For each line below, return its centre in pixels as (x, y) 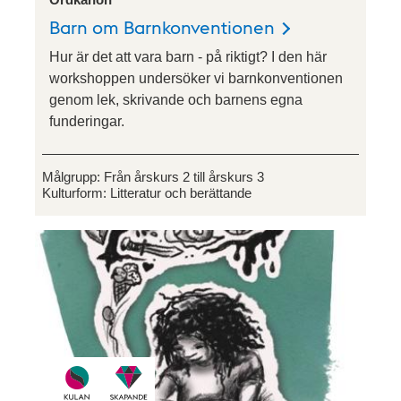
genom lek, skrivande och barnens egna (176, 100)
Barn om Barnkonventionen (162, 27)
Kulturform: (76, 193)
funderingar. (87, 122)
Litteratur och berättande (181, 193)
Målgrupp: (73, 177)
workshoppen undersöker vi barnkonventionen (196, 79)
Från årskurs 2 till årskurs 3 (184, 177)
